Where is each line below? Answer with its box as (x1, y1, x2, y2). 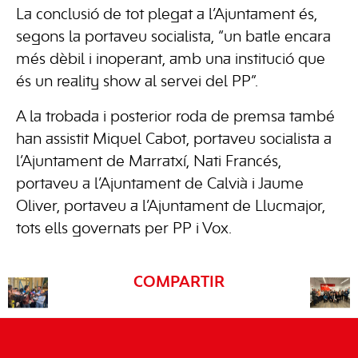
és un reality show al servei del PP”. (16, 75, 258, 90)
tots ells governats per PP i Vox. (16, 222, 232, 237)
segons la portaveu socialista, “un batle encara (16, 30, 331, 46)
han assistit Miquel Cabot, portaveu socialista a (16, 133, 332, 148)
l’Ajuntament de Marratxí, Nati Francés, (16, 155, 281, 170)
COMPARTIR (133, 275, 225, 290)
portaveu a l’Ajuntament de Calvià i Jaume (16, 177, 304, 193)
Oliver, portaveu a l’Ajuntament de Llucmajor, (16, 200, 325, 215)
